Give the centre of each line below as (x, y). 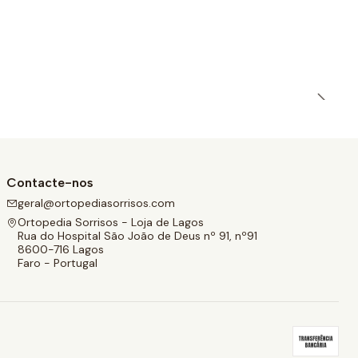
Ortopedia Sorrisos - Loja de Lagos (111, 222)
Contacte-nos (50, 183)
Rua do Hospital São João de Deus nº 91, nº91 (137, 235)
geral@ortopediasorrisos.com (96, 203)
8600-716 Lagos (61, 249)
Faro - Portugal (58, 263)
